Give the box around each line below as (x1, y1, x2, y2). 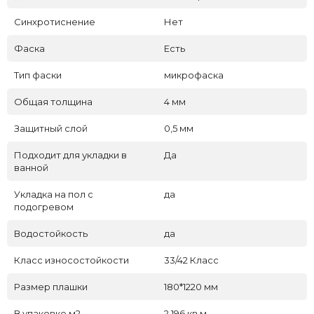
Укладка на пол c (14, 189, 93, 200)
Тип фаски (14, 69, 62, 81)
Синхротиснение (14, 16, 95, 28)
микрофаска (164, 69, 224, 81)
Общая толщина (14, 96, 93, 108)
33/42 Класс (164, 254, 219, 266)
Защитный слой (14, 123, 88, 135)
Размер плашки (14, 281, 88, 293)
